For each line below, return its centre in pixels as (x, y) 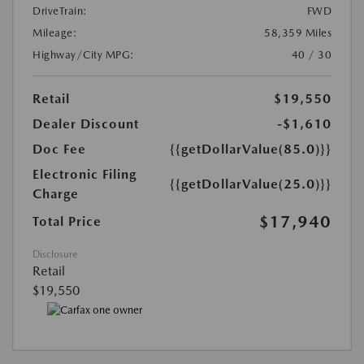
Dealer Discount (86, 124)
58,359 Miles (298, 33)
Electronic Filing (84, 175)
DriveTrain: (60, 11)
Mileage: (55, 33)
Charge (56, 194)
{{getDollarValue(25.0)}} (251, 184)
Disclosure (55, 255)
